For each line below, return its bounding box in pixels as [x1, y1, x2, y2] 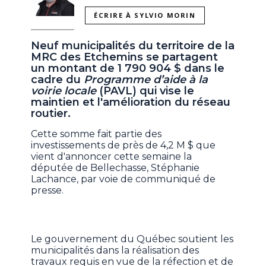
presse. [31, 185, 64, 197]
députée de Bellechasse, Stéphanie [31, 162, 200, 174]
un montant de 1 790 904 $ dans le [31, 62, 225, 75]
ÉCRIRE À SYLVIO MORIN [94, 11, 196, 20]
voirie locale [31, 84, 97, 98]
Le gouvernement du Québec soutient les [31, 233, 234, 245]
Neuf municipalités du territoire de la [31, 39, 235, 53]
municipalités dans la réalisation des [31, 245, 199, 256]
